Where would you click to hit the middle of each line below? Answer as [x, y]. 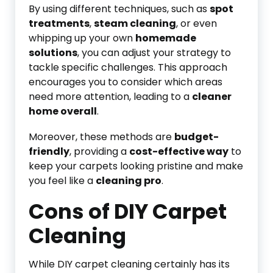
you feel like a [62, 181]
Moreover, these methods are [101, 137]
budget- [197, 137]
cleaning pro [129, 181]
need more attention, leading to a [110, 97]
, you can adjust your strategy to [154, 53]
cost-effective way [179, 151]
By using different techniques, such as [119, 9]
